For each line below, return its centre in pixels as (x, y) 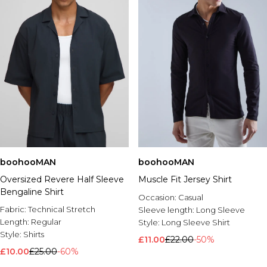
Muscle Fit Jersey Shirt (185, 179)
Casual (191, 197)
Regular (46, 222)
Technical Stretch (62, 209)
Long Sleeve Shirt (196, 222)
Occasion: (158, 197)
